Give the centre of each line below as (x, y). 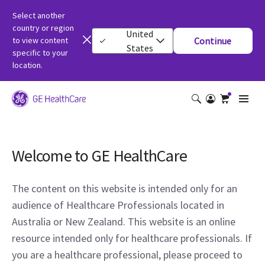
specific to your (40, 53)
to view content (40, 40)
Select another (39, 15)
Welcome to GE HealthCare (99, 156)
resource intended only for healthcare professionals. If (132, 238)
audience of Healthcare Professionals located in (118, 205)
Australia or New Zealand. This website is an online (124, 222)
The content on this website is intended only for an (125, 188)
